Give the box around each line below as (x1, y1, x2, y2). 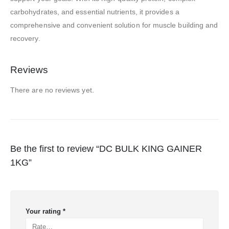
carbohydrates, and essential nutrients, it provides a (10, 7, 179, 16)
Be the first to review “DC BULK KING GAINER (10, 144, 202, 154)
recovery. (10, 34, 40, 42)
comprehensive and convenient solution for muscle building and (10, 20, 218, 29)
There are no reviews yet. (10, 85, 94, 94)
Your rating (26, 208, 63, 216)
